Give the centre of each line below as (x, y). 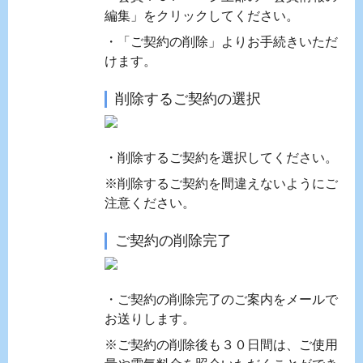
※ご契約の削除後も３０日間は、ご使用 (221, 345)
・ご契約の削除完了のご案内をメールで (221, 299)
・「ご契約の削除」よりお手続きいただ (221, 42)
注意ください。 (150, 203)
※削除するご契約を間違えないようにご (221, 184)
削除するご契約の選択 (188, 99)
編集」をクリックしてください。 (202, 16)
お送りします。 (150, 319)
